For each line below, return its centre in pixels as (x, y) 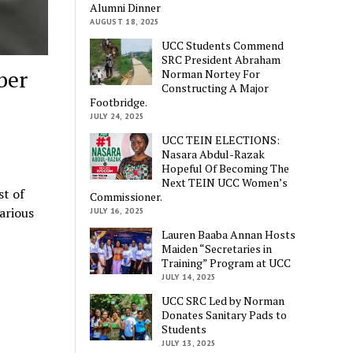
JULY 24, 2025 (117, 116)
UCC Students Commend (223, 45)
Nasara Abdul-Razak (214, 154)
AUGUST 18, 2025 (125, 21)
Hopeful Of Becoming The (226, 168)
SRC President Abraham (221, 59)
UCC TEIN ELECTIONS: (221, 139)
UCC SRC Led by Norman (223, 300)
